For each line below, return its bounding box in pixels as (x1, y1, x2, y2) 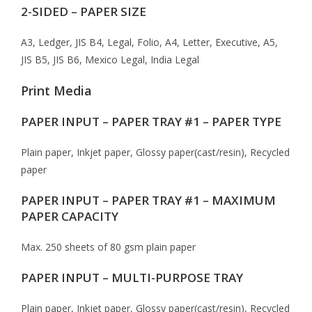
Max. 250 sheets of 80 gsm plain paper (21, 240, 196, 253)
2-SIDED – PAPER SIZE (21, 3, 146, 19)
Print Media (21, 82, 92, 99)
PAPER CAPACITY (21, 208, 118, 224)
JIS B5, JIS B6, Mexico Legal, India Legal (21, 53, 199, 66)
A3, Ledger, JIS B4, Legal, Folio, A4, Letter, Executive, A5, (21, 36, 278, 49)
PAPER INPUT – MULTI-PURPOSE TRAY (21, 270, 243, 286)
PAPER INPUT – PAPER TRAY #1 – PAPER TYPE (21, 114, 281, 130)
